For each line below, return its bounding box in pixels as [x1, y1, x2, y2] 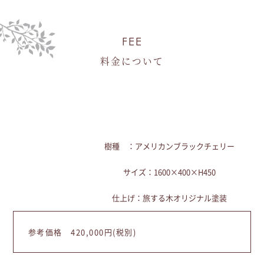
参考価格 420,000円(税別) [28, 226, 137, 237]
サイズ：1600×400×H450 [123, 166, 216, 177]
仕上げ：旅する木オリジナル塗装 [112, 192, 227, 203]
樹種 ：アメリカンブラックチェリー [104, 140, 235, 151]
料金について [100, 54, 164, 67]
